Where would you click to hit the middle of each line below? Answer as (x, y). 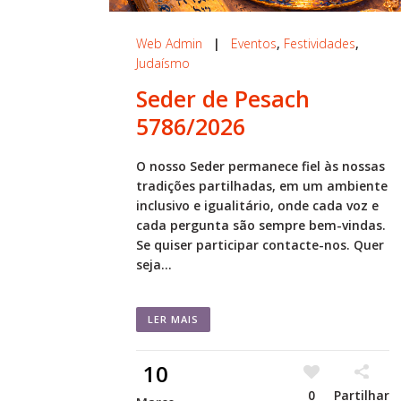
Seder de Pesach (223, 99)
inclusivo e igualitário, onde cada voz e (257, 206)
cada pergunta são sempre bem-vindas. (261, 226)
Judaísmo (163, 64)
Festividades (320, 44)
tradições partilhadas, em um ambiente (262, 186)
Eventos (254, 44)
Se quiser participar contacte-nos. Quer (260, 245)
